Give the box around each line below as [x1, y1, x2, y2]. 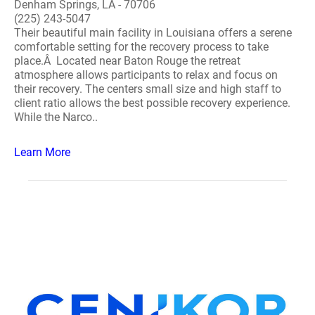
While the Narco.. [14, 110, 98, 124]
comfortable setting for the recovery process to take [14, 40, 269, 53]
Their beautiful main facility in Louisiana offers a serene [14, 26, 292, 39]
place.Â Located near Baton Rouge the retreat [14, 54, 240, 67]
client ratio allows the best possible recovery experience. [14, 96, 290, 110]
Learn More [14, 146, 70, 159]
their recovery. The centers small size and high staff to [14, 82, 281, 96]
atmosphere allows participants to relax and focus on [14, 68, 278, 82]
